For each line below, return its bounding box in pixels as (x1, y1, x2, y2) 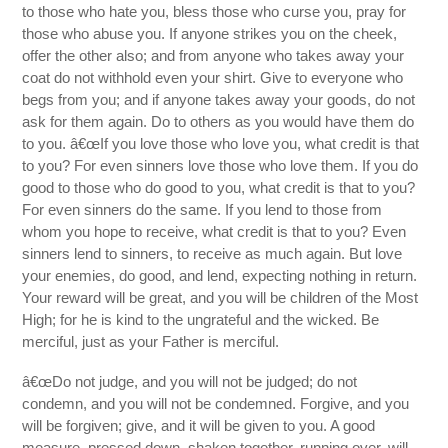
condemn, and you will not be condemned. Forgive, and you (22, 395, 410, 413)
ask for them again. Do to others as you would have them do (22, 113, 415, 131)
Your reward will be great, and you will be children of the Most (22, 289, 419, 307)
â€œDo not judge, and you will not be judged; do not (22, 373, 358, 391)
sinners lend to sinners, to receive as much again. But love (22, 245, 403, 263)
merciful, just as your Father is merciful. (22, 333, 280, 351)
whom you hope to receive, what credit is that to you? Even (22, 223, 407, 241)
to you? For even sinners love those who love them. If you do (22, 157, 419, 175)
